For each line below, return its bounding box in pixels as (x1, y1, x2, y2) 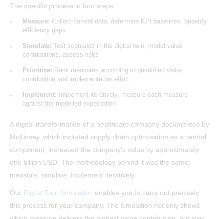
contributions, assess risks (22, 51, 99, 59)
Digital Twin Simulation (23, 189, 93, 197)
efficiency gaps (22, 26, 66, 34)
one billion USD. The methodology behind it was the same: (10, 158, 191, 167)
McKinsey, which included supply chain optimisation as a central (10, 133, 206, 141)
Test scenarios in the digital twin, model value (51, 42, 182, 50)
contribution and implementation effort (22, 75, 129, 83)
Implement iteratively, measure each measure (57, 91, 188, 99)
